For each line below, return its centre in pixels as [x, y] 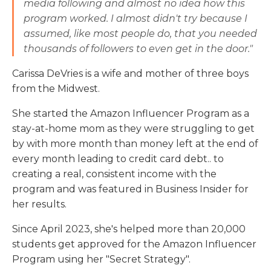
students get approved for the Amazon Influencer [134, 244]
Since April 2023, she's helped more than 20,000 [129, 229]
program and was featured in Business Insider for [130, 189]
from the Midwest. [56, 89]
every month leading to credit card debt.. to [118, 159]
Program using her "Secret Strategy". [101, 260]
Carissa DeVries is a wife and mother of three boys [130, 74]
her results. [39, 204]
